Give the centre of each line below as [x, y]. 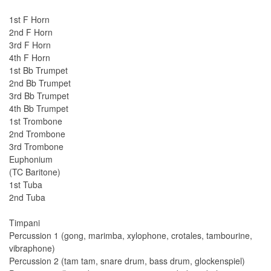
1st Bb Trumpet [38, 70]
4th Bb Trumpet [39, 109]
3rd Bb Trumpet [39, 96]
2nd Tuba [27, 198]
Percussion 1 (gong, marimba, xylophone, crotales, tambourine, [131, 236]
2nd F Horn [31, 32]
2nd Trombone [37, 134]
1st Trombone [36, 121]
